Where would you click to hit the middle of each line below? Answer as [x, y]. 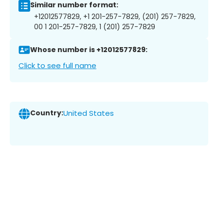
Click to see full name [57, 65]
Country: [47, 113]
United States [89, 113]
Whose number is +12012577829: [89, 50]
